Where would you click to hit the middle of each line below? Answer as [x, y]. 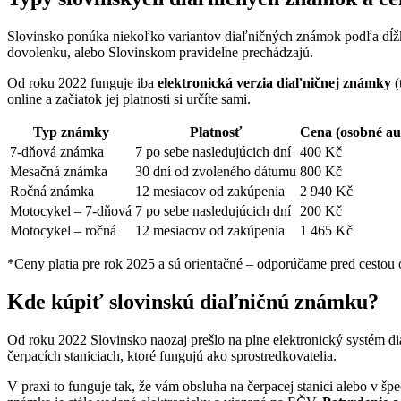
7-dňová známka [57, 152]
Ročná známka [52, 192]
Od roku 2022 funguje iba [82, 83]
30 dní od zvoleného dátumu [216, 172]
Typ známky [71, 132]
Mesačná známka [59, 172]
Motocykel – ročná [63, 231]
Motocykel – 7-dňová [71, 211]
